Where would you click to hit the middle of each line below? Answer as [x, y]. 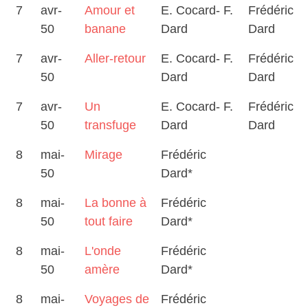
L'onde [103, 251]
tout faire [109, 221]
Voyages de [117, 299]
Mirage [103, 155]
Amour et [110, 10]
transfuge [110, 125]
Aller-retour [115, 58]
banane [105, 29]
